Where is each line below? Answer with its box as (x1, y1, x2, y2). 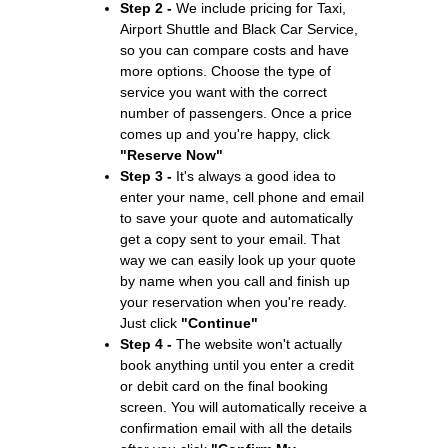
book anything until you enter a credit (120, 356, 354, 373)
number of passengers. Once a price (120, 104, 352, 121)
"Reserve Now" (120, 146, 223, 163)
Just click (120, 314, 181, 331)
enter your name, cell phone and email (120, 188, 364, 205)
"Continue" (181, 314, 258, 331)
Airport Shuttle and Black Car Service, (120, 20, 358, 37)
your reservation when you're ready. (120, 293, 347, 310)
